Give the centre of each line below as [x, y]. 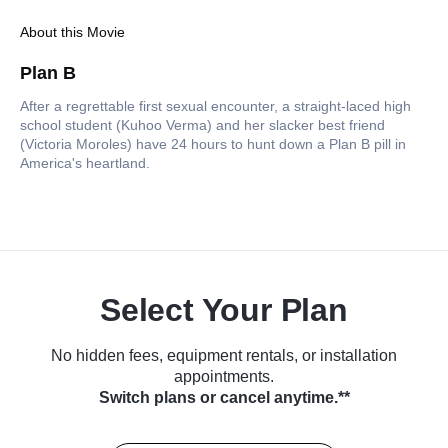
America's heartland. [85, 163]
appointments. [224, 377]
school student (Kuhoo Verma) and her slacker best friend [202, 125]
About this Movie [72, 32]
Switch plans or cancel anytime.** [224, 398]
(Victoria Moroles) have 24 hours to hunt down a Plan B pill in [213, 144]
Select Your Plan [224, 310]
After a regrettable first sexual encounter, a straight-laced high [215, 106]
